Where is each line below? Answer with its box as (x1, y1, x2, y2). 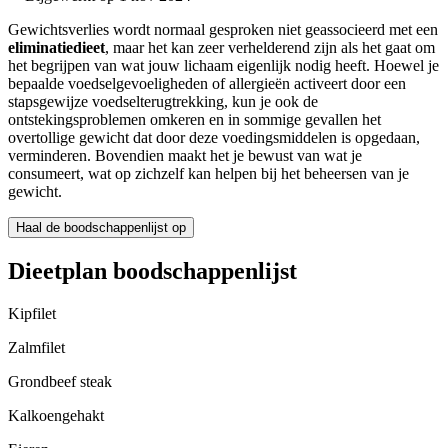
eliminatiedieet (8, 39, 105, 57)
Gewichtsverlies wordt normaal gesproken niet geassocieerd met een (8, 21, 438, 39)
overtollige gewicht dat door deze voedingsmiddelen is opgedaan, (8, 129, 420, 147)
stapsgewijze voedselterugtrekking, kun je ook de (8, 93, 318, 111)
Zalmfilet (8, 339, 65, 357)
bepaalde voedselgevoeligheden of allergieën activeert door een (8, 75, 406, 93)
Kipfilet (8, 305, 56, 323)
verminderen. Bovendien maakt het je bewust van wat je (8, 147, 362, 165)
